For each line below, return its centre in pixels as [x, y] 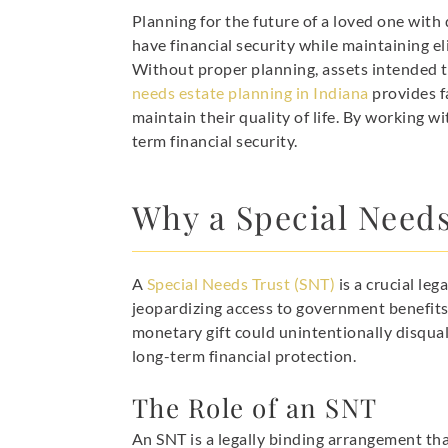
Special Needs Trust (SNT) [241, 284]
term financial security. [214, 141]
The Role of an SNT [254, 408]
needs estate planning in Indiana [250, 93]
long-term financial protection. [244, 356]
